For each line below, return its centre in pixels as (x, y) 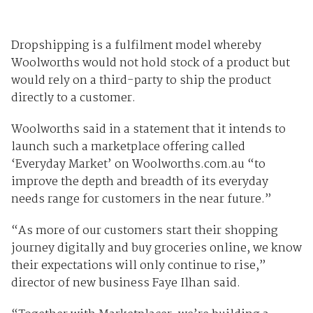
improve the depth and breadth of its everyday (139, 182)
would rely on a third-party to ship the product (141, 81)
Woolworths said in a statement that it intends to (148, 130)
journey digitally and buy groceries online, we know (156, 249)
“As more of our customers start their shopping (144, 231)
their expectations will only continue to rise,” (138, 266)
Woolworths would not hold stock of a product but (150, 64)
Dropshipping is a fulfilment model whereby (136, 46)
